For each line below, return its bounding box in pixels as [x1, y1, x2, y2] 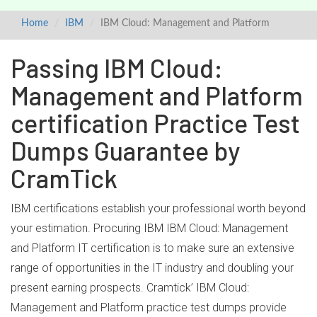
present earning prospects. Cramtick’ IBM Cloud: [11, 281, 249, 294]
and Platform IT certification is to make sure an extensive [11, 241, 294, 255]
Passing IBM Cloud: [11, 52, 223, 83]
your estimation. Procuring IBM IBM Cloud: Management [11, 221, 288, 235]
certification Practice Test [11, 108, 300, 138]
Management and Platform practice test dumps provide [11, 301, 287, 314]
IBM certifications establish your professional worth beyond [11, 202, 306, 215]
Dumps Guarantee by [11, 135, 240, 166]
